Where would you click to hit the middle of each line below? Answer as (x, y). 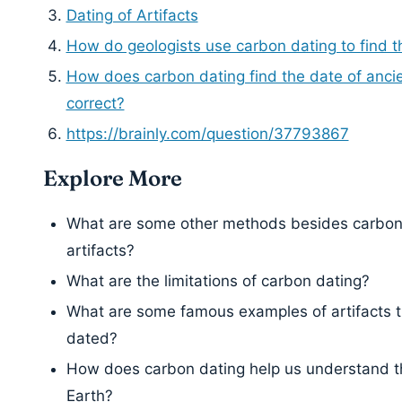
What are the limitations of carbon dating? (218, 280)
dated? (92, 338)
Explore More (113, 178)
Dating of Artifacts (132, 16)
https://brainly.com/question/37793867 (207, 134)
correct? (95, 104)
